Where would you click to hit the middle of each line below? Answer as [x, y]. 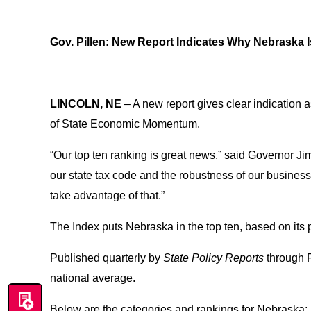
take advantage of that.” [110, 196]
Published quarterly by [107, 258]
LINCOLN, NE [86, 104]
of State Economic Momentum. [125, 124]
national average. [93, 278]
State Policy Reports [215, 258]
